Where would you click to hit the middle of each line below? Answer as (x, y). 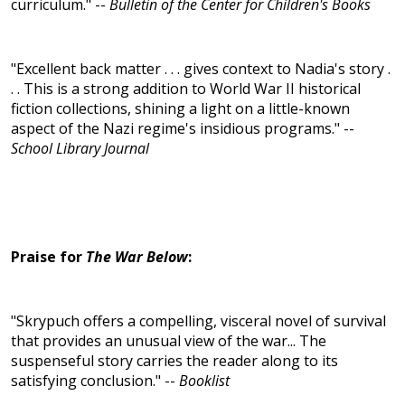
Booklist (204, 381)
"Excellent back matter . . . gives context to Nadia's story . (201, 69)
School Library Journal (80, 149)
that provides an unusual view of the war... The (169, 341)
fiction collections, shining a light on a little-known (180, 109)
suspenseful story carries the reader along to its (174, 361)
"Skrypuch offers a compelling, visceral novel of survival (198, 321)
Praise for (48, 257)
